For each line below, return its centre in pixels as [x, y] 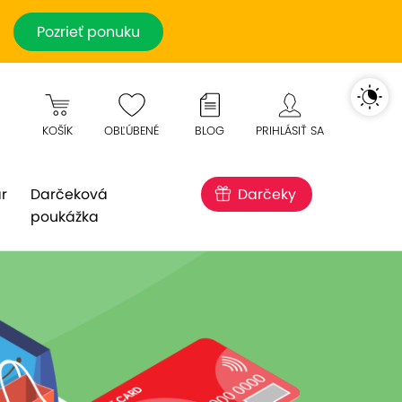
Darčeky [267, 194]
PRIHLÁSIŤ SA [290, 131]
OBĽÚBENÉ [131, 131]
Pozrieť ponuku [88, 31]
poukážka [64, 217]
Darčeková [69, 194]
